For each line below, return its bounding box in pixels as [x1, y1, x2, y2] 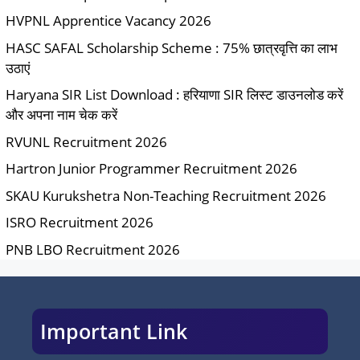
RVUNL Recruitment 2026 [6, 132, 167, 151]
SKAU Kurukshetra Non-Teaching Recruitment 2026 [6, 186, 326, 205]
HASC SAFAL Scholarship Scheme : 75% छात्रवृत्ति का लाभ [6, 38, 337, 57]
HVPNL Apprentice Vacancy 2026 [6, 11, 211, 31]
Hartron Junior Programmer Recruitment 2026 [6, 159, 297, 178]
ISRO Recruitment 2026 [6, 213, 153, 232]
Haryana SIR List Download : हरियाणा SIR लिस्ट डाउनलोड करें [6, 85, 343, 104]
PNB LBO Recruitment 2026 [6, 239, 180, 259]
